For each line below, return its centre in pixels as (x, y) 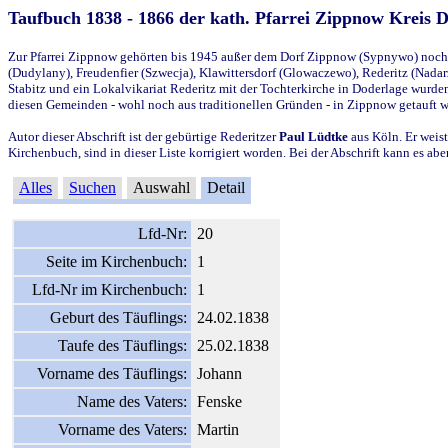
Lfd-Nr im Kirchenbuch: (109, 289)
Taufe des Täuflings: (122, 345)
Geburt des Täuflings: (118, 317)
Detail (226, 187)
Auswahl (161, 187)
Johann (219, 373)
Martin (218, 429)
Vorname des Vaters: (122, 429)
